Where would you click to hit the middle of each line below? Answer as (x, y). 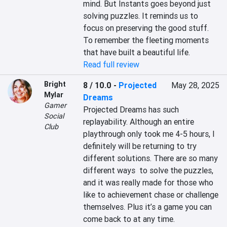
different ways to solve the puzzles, (148, 170)
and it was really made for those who (148, 182)
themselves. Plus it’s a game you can (148, 207)
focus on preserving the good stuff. (146, 28)
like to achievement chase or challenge (151, 195)
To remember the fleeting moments (146, 40)
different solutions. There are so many (151, 158)
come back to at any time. (129, 219)
